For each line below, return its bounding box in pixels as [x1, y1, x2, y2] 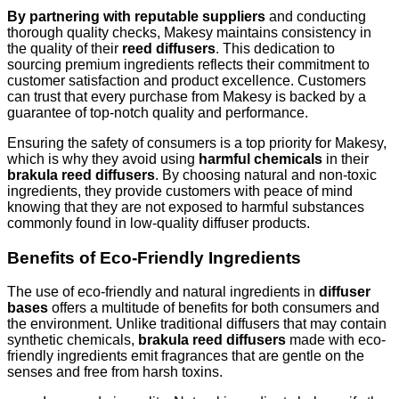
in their [322, 151, 369, 167]
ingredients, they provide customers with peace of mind [7, 183, 353, 199]
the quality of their [7, 40, 122, 56]
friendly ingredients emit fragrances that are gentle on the [7, 348, 364, 364]
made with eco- [286, 332, 386, 348]
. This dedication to [216, 40, 335, 56]
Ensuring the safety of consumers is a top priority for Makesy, [7, 134, 387, 151]
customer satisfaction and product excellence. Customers [7, 72, 366, 88]
